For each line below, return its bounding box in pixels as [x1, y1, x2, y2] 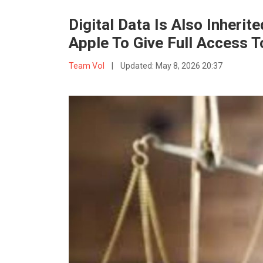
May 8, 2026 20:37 [155, 61, 222, 71]
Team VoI [69, 61, 106, 71]
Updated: [120, 61, 156, 71]
